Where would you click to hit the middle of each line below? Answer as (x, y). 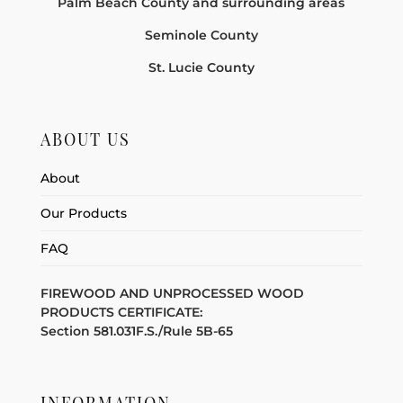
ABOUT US (85, 140)
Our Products (83, 214)
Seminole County (201, 35)
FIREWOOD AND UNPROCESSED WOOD (172, 294)
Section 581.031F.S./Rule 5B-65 (136, 331)
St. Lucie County (201, 67)
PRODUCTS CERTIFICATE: (121, 313)
